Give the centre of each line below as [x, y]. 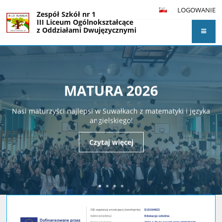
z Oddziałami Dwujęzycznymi [87, 30]
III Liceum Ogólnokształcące [85, 22]
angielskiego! [111, 120]
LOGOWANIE [196, 10]
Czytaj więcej [111, 142]
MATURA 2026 [111, 90]
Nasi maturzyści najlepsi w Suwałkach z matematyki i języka [111, 111]
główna [23, 65]
